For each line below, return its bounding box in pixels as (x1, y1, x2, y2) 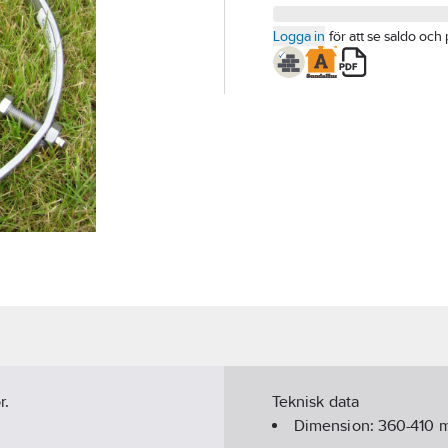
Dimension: (294, 416, 378, 436)
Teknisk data (272, 392, 359, 412)
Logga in (273, 28, 325, 44)
